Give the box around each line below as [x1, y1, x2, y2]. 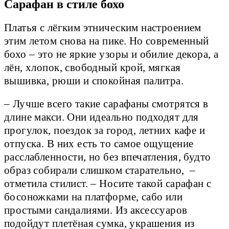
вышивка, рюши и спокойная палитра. [4, 75, 184, 86]
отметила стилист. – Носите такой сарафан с [4, 177, 212, 189]
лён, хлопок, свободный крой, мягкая [4, 61, 181, 73]
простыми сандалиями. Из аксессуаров [4, 204, 188, 216]
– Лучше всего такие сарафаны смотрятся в [4, 98, 209, 109]
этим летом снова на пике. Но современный [4, 35, 209, 47]
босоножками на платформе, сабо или [4, 191, 183, 202]
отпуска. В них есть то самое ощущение [4, 138, 194, 149]
